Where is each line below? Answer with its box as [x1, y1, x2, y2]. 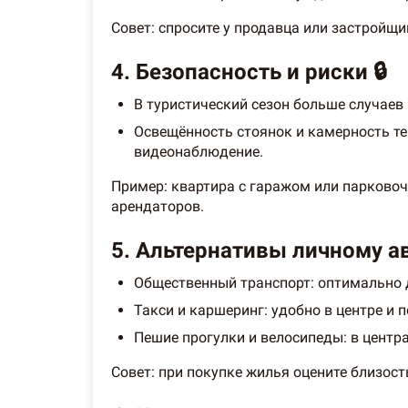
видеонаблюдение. [134, 142, 263, 160]
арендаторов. [111, 197, 204, 215]
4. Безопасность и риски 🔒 [111, 58, 387, 85]
